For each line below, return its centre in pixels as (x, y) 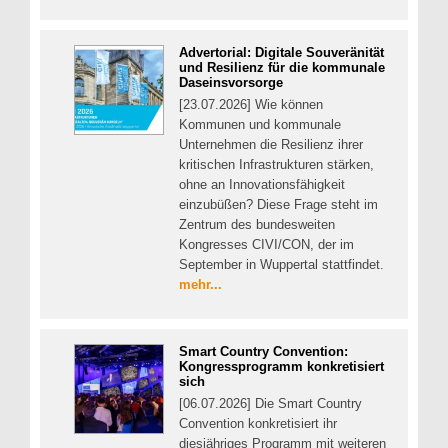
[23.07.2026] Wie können (251, 105)
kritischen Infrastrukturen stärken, (276, 165)
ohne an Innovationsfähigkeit (262, 185)
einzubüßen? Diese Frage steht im (278, 205)
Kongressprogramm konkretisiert (281, 366)
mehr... (200, 285)
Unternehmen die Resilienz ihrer (271, 145)
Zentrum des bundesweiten (257, 225)
